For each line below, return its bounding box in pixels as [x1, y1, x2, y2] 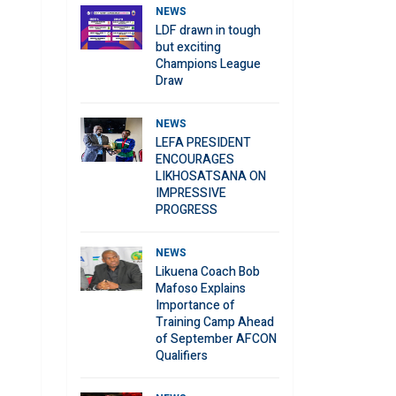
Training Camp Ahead [156, 313, 274, 331]
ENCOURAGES [156, 150, 234, 169]
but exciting [156, 38, 221, 57]
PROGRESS [156, 201, 217, 219]
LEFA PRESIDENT [156, 133, 251, 152]
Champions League [156, 55, 261, 73]
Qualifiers [156, 346, 208, 365]
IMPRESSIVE [156, 184, 226, 202]
